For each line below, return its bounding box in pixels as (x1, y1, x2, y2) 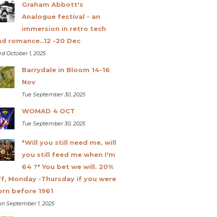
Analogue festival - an (21, 12, 100, 20)
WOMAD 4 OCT (21, 107, 75, 115)
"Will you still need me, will (21, 138, 116, 146)
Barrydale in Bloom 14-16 (21, 65, 110, 74)
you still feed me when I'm (21, 150, 115, 158)
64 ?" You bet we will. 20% (21, 162, 113, 170)
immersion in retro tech (21, 24, 106, 32)
